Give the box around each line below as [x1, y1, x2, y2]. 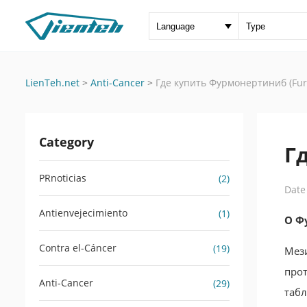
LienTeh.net [25, 76, 79, 89]
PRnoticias [39, 171, 86, 184]
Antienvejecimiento [39, 206, 127, 219]
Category [39, 134, 94, 150]
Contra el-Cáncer [39, 241, 116, 254]
